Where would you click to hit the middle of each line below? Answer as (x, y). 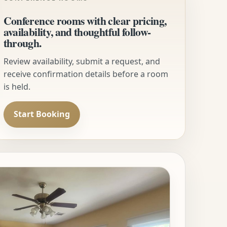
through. (22, 43)
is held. (17, 86)
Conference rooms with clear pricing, (85, 20)
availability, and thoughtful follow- (77, 31)
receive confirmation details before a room (86, 74)
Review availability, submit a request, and (82, 61)
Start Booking (42, 114)
